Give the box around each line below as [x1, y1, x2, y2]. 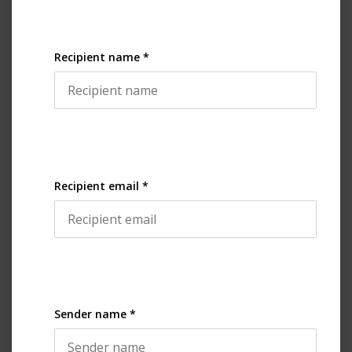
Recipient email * [54, 178, 148, 193]
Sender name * [54, 306, 136, 322]
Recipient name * [54, 49, 149, 65]
